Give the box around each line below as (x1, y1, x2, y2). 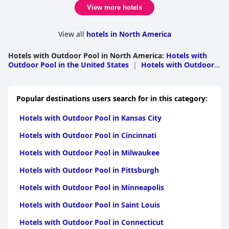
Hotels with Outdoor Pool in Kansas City (19, 112, 162, 123)
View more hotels (87, 3, 142, 11)
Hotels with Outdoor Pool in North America (8, 50, 162, 60)
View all (58, 29, 86, 39)
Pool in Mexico (8, 68, 60, 79)
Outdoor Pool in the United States (8, 59, 129, 70)
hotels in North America (86, 29, 171, 39)
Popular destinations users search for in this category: (16, 93, 208, 103)
